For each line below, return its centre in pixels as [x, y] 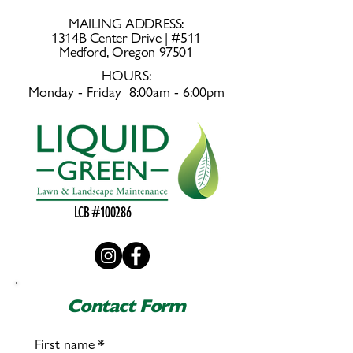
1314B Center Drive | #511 [126, 37]
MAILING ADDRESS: [126, 23]
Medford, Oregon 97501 [126, 52]
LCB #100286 [102, 212]
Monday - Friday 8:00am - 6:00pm [126, 92]
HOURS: [126, 75]
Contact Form [126, 306]
